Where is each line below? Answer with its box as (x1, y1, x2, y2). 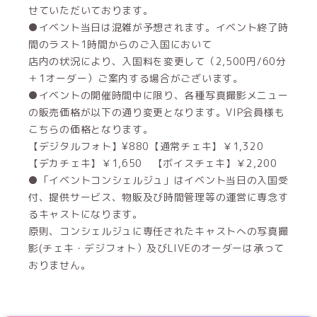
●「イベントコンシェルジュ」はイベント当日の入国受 (28, 173, 289, 187)
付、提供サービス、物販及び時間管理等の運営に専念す (28, 190, 289, 204)
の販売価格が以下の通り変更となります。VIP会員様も (28, 105, 285, 119)
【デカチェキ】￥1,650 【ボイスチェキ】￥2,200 (28, 156, 277, 170)
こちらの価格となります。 (28, 122, 154, 136)
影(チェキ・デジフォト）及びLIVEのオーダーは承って (28, 241, 284, 255)
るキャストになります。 (28, 207, 143, 221)
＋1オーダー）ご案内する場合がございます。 (28, 71, 243, 85)
